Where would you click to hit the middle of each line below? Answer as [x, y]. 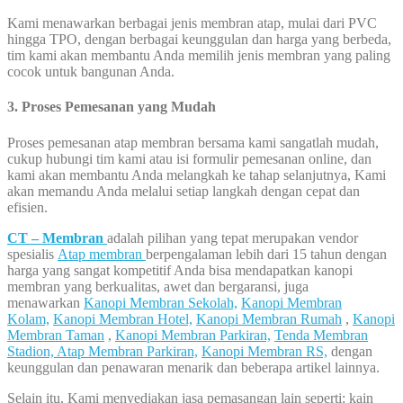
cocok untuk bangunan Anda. [91, 72]
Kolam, [28, 318]
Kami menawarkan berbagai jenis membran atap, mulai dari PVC [192, 23]
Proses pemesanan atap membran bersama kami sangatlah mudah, [193, 142]
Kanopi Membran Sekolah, [161, 302]
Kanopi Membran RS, [264, 351]
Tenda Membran [321, 335]
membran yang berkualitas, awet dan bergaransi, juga [158, 286]
